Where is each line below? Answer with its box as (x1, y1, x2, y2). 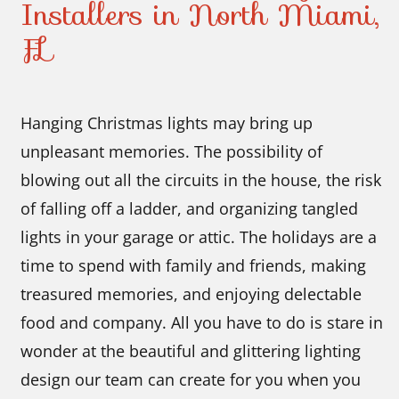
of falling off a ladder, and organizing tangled (20, 197, 359, 219)
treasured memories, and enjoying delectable (20, 282, 362, 305)
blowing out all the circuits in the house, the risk (20, 168, 382, 191)
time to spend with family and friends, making (20, 254, 367, 276)
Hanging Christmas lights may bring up (20, 111, 313, 134)
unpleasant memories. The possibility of (20, 140, 323, 162)
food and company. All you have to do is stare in (20, 311, 384, 333)
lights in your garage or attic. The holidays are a (20, 225, 378, 248)
